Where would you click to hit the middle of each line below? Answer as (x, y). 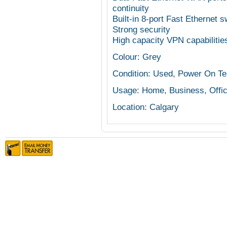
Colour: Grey (137, 57)
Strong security (141, 29)
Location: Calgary (146, 107)
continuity (131, 8)
